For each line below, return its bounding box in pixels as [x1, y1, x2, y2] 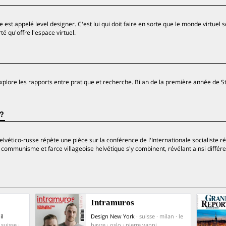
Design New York [91, 212, 135, 220]
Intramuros [91, 198, 134, 207]
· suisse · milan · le [136, 212, 183, 220]
